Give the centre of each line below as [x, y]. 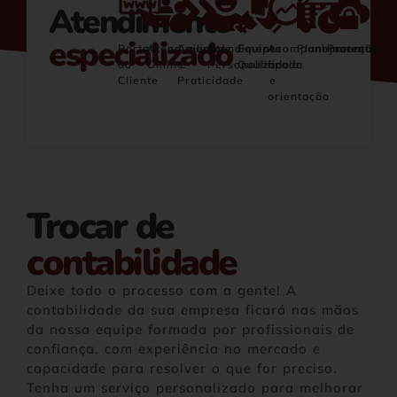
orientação [298, 96]
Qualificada [270, 64]
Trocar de [100, 226]
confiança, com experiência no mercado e [174, 348]
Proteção [354, 48]
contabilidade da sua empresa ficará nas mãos [193, 309]
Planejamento [337, 48]
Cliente [138, 80]
